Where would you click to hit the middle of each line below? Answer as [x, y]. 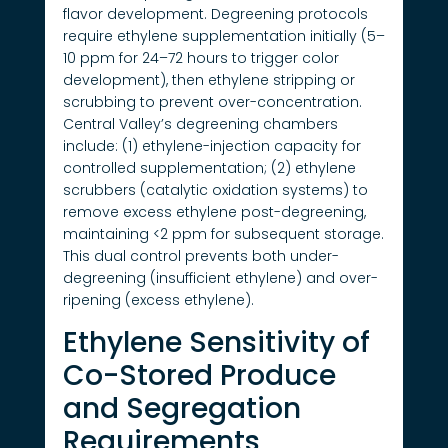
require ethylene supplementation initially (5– [223, 36]
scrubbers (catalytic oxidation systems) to [215, 190]
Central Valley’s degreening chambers [200, 124]
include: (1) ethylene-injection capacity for [211, 146]
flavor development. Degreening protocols [215, 14]
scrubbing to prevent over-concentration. [212, 102]
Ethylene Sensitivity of [216, 342]
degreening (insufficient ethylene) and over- [220, 278]
